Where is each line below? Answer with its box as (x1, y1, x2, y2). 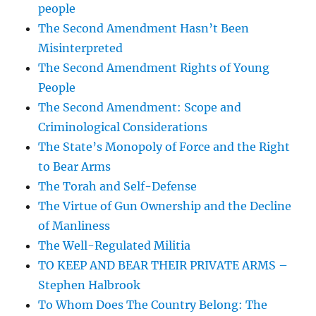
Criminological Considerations (38, 120, 208, 135)
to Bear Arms (38, 159, 111, 174)
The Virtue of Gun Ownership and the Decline (38, 199, 292, 214)
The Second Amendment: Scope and (38, 100, 242, 115)
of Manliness (38, 219, 111, 233)
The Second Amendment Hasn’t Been (38, 21, 250, 36)
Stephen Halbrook (38, 278, 141, 293)
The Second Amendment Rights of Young (38, 61, 270, 75)
